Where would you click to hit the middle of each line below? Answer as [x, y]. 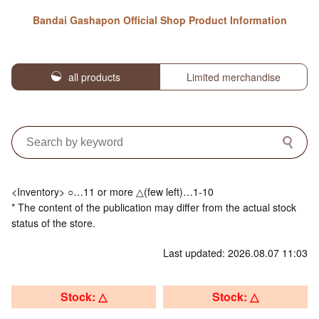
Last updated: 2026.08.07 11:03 [235, 253]
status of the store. [53, 223]
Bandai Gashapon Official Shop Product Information [159, 20]
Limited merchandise [234, 77]
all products [94, 77]
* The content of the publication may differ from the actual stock [154, 208]
